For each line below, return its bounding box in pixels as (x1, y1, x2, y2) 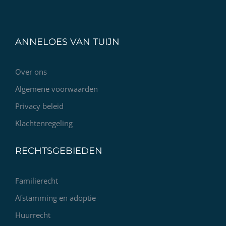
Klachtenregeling (15, 118, 73, 129)
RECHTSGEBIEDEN (15, 145, 102, 157)
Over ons (15, 67, 47, 77)
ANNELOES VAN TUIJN (15, 36, 120, 48)
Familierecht (15, 176, 58, 186)
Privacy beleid (15, 101, 64, 111)
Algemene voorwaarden (15, 84, 98, 94)
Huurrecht (15, 210, 50, 220)
